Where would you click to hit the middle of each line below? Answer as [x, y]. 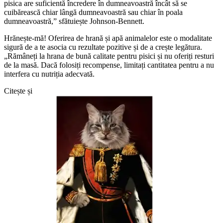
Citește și [18, 91]
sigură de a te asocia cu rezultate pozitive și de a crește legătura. [103, 47]
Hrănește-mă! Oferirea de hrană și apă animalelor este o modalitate [108, 38]
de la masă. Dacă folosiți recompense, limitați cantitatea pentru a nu [109, 65]
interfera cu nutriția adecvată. [49, 74]
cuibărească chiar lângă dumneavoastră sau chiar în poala [93, 12]
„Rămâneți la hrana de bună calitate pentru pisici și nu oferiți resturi [109, 56]
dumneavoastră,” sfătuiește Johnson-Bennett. [74, 21]
